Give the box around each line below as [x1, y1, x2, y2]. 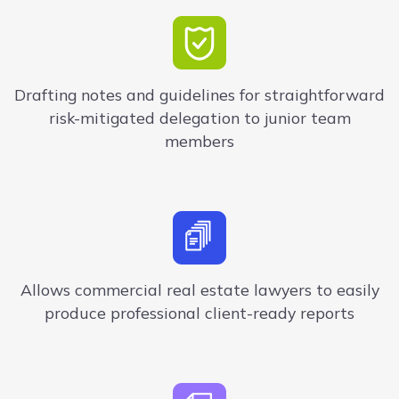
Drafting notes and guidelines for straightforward [14, 85, 385, 105]
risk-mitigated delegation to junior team [48, 108, 351, 128]
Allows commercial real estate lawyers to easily [20, 280, 379, 300]
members [165, 131, 234, 151]
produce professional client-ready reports [45, 303, 354, 323]
